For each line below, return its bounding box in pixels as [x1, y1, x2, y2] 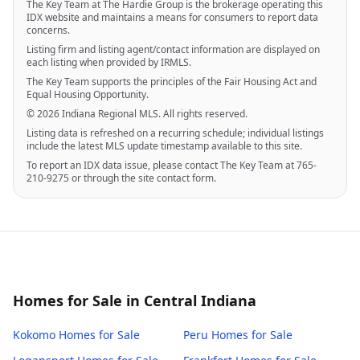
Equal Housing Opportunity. [27, 88, 149, 101]
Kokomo [13, 327, 55, 342]
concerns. [27, 23, 70, 37]
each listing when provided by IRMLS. [27, 55, 191, 69]
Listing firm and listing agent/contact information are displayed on [27, 43, 320, 56]
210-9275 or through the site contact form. [27, 171, 216, 185]
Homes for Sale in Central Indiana [13, 291, 256, 310]
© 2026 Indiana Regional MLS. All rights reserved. [27, 107, 247, 121]
